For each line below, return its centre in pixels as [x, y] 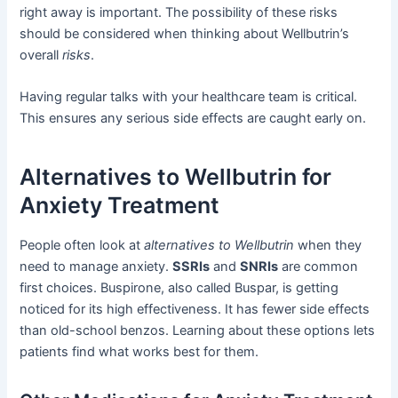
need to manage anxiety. [96, 267]
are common [318, 267]
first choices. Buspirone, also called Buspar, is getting [179, 288]
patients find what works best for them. [139, 352]
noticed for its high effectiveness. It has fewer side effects [195, 310]
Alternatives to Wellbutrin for [176, 176]
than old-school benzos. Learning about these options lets [198, 331]
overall [41, 55]
